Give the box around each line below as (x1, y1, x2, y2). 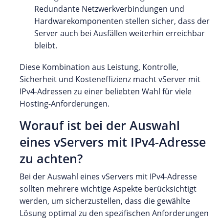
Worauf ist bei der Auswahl (20, 117, 180, 133)
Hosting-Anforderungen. (20, 98, 109, 109)
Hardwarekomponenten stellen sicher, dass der (34, 15, 210, 26)
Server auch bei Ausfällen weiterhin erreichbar (34, 27, 205, 39)
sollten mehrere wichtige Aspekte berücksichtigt (20, 183, 197, 194)
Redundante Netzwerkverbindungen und (34, 3, 184, 14)
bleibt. (34, 40, 57, 51)
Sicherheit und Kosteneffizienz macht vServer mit (20, 73, 200, 85)
